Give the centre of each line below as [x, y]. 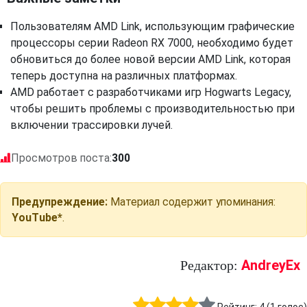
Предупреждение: [60, 202]
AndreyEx [271, 265]
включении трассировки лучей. [91, 125]
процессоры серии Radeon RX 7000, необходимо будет [152, 43]
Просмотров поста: [61, 158]
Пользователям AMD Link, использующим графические [152, 26]
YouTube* [37, 218]
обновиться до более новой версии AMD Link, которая [150, 59]
